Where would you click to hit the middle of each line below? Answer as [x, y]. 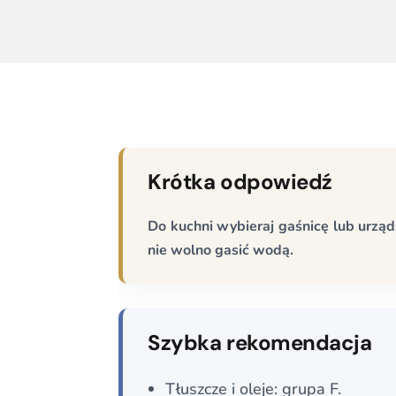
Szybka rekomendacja [260, 342]
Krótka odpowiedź [240, 181]
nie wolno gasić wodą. [221, 250]
